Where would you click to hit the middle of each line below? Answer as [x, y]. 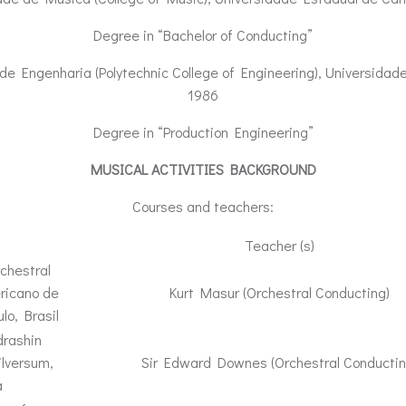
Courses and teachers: [203, 206]
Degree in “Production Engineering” [203, 132]
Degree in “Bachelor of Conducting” [203, 35]
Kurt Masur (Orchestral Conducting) [279, 292]
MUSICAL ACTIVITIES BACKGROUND [203, 169]
